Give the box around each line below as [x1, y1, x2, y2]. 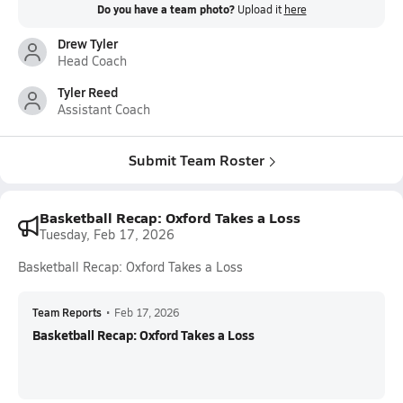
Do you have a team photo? [96, 2, 235, 17]
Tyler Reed [58, 83, 118, 101]
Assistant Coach [58, 101, 150, 118]
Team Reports [32, 305, 102, 319]
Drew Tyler [58, 34, 118, 52]
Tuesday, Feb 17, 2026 [40, 226, 175, 243]
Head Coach [58, 52, 127, 69]
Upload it [237, 2, 284, 16]
